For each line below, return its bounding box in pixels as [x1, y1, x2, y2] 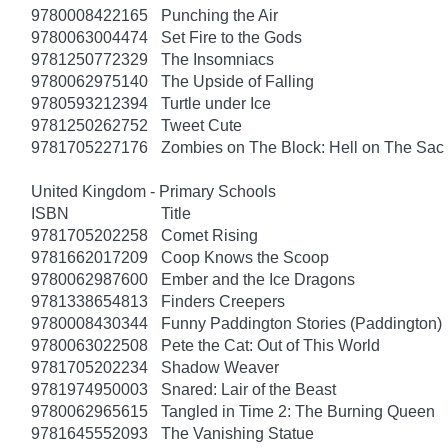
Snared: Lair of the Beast [161, 380, 336, 398]
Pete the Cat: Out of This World [161, 336, 380, 354]
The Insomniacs [161, 50, 274, 68]
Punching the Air [161, 6, 278, 24]
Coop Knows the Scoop [161, 248, 329, 266]
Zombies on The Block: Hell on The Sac [161, 138, 444, 156]
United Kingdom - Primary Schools [31, 182, 276, 200]
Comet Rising [161, 226, 258, 244]
